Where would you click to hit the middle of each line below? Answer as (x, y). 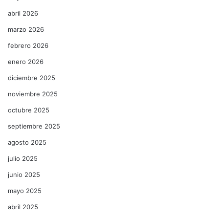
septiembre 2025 (34, 126)
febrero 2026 (28, 45)
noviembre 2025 (33, 94)
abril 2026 (23, 13)
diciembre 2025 (32, 77)
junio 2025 (24, 174)
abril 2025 (23, 207)
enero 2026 (26, 61)
